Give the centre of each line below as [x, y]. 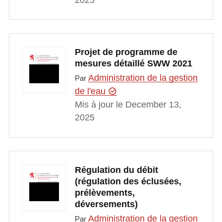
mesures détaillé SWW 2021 [133, 63]
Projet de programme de [126, 52]
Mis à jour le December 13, [128, 105]
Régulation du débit [116, 170]
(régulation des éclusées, [128, 181]
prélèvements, [105, 193]
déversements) [106, 204]
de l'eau [91, 91]
